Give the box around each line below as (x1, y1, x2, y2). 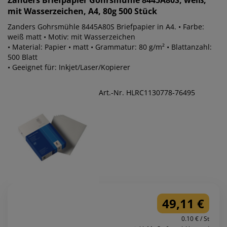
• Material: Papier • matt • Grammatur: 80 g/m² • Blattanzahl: (8, 42, 212, 52)
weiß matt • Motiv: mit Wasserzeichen (44, 31, 135, 42)
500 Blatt (8, 52, 37, 62)
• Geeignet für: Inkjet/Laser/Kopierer (8, 62, 130, 72)
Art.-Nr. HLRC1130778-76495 (99, 87, 195, 97)
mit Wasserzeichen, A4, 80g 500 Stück (8, 5, 157, 17)
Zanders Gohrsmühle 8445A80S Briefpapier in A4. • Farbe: (8, 21, 204, 31)
